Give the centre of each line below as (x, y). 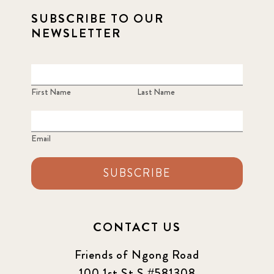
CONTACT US (137, 227)
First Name (51, 91)
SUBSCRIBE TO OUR (97, 18)
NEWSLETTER (76, 33)
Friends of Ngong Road (137, 254)
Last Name (156, 91)
